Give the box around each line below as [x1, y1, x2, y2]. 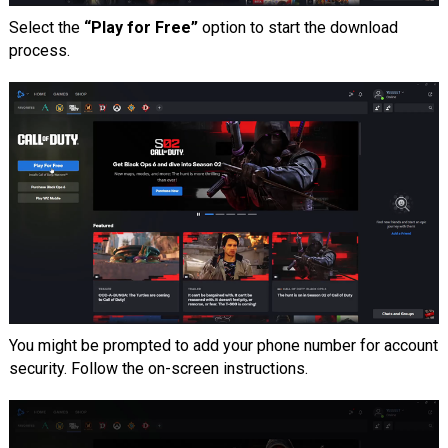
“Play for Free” [83, 18, 198, 38]
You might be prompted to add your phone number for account [8, 335, 438, 355]
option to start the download [197, 18, 398, 38]
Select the [8, 18, 84, 38]
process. [8, 41, 70, 61]
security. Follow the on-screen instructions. [8, 358, 308, 378]
